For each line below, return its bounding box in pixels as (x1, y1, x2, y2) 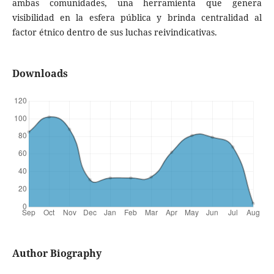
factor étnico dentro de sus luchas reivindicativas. (12, 26, 217, 38)
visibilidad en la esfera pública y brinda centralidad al (12, 11, 262, 23)
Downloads (12, 66, 68, 80)
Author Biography (12, 246, 102, 260)
